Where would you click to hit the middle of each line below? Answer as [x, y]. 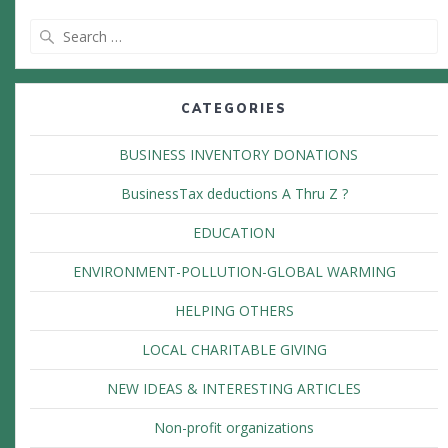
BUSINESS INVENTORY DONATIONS [234, 155]
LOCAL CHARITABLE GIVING [234, 350]
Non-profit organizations [234, 428]
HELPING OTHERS [234, 311]
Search [256, 28]
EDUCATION [234, 233]
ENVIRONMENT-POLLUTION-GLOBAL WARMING [234, 272]
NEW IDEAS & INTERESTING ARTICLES [234, 389]
